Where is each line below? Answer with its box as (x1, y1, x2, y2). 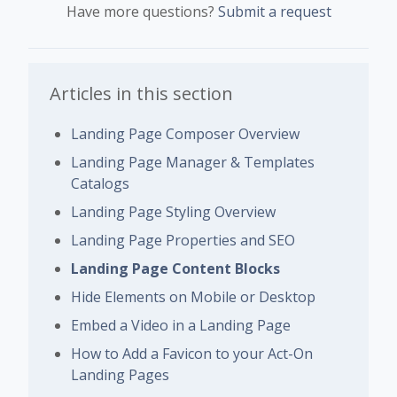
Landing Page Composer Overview (71, 123, 300, 144)
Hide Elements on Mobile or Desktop (71, 286, 315, 307)
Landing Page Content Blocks (71, 258, 280, 278)
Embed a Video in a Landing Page (71, 315, 291, 335)
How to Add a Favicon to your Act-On (71, 343, 313, 363)
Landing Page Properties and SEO (71, 230, 295, 250)
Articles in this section (50, 81, 233, 105)
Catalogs (71, 173, 129, 193)
